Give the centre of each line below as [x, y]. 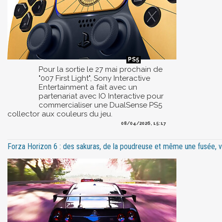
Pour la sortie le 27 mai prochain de [101, 69]
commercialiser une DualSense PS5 [100, 105]
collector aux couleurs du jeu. [60, 114]
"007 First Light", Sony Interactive [94, 78]
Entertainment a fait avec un [88, 87]
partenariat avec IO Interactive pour [101, 96]
